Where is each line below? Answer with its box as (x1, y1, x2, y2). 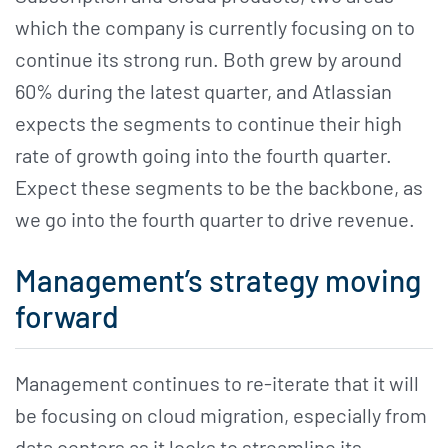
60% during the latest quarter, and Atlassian (15, 79, 392, 104)
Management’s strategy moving (15, 262, 421, 299)
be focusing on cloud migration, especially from (15, 402, 427, 427)
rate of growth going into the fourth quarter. (15, 143, 392, 168)
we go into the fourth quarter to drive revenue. (15, 207, 415, 232)
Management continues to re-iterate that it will (15, 370, 419, 395)
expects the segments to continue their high (15, 111, 402, 136)
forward (15, 298, 119, 335)
